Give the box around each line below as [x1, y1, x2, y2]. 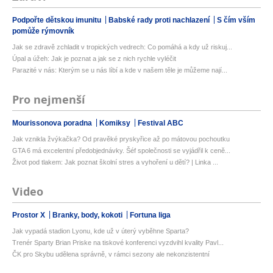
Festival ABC [138, 119, 183, 128]
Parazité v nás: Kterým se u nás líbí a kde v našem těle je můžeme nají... [12, 66, 227, 74]
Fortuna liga [130, 211, 171, 220]
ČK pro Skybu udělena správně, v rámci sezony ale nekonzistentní [12, 250, 211, 258]
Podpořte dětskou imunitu [12, 16, 103, 25]
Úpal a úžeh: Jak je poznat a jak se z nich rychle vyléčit [12, 55, 176, 63]
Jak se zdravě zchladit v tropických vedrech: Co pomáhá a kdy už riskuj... [12, 43, 232, 51]
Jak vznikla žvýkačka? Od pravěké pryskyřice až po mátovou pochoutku [12, 135, 230, 143]
